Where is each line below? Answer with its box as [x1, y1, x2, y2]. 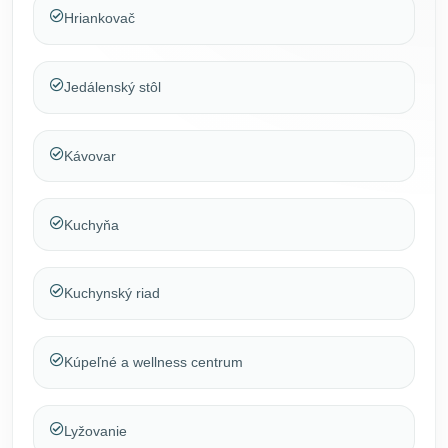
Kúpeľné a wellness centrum [64, 354, 243, 371]
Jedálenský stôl [64, 79, 161, 96]
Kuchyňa [64, 216, 119, 233]
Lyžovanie [64, 423, 127, 440]
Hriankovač [64, 10, 135, 27]
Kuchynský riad [64, 285, 160, 302]
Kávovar [64, 147, 116, 164]
